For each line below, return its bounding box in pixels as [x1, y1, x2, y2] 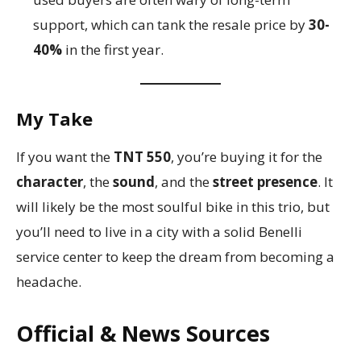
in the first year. [62, 40, 164, 60]
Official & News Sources [16, 318, 270, 349]
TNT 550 [114, 147, 171, 167]
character [16, 172, 83, 192]
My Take [16, 106, 93, 131]
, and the [155, 172, 213, 192]
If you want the [16, 147, 114, 167]
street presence [213, 172, 317, 192]
